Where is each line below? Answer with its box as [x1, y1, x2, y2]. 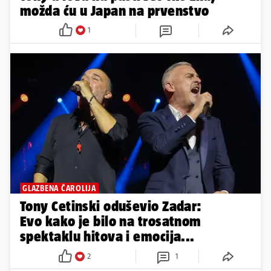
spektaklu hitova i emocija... [20, 228, 195, 245]
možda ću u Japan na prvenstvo [20, 2, 209, 19]
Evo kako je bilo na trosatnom [20, 213, 201, 230]
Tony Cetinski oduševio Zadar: [20, 198, 202, 215]
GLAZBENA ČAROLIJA [22, 183, 96, 194]
